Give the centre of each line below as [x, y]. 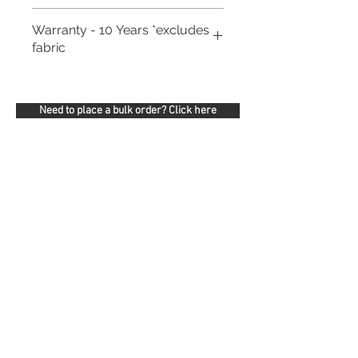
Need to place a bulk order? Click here [128, 110]
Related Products [106, 167]
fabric [49, 47]
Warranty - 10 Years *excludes [121, 30]
